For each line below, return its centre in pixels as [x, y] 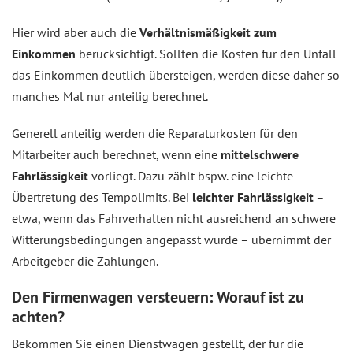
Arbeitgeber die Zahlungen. [85, 261]
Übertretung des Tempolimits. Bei [102, 197]
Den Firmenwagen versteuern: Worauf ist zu [158, 297]
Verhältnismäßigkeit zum [208, 33]
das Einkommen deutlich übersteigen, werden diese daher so [176, 75]
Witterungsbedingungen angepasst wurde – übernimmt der [171, 240]
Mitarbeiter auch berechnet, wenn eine [116, 155]
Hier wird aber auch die [76, 33]
